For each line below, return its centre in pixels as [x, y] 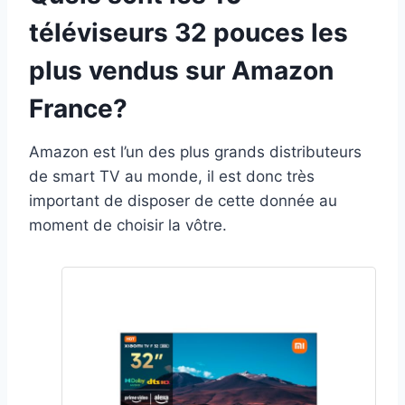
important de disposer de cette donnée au [183, 200]
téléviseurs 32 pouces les [188, 32]
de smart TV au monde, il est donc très [172, 176]
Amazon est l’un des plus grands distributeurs [195, 151]
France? [78, 108]
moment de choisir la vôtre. [128, 225]
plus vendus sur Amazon [181, 70]
